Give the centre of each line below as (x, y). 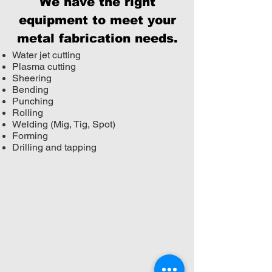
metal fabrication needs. (97, 38)
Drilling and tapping (54, 147)
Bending (30, 90)
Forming (30, 136)
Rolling (28, 113)
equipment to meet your (97, 20)
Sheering (32, 78)
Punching (33, 101)
